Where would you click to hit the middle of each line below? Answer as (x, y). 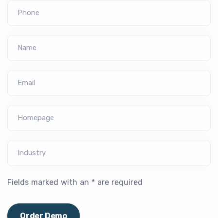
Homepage (36, 118)
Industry (32, 153)
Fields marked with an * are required (75, 182)
